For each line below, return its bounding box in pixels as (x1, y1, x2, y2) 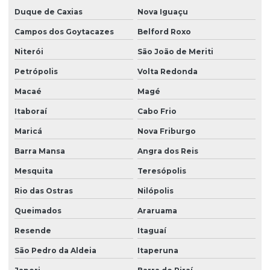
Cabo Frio (137, 107, 177, 116)
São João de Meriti (137, 47, 213, 57)
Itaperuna (137, 246, 178, 256)
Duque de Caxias (14, 7, 83, 17)
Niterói (14, 47, 43, 57)
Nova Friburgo (137, 127, 196, 136)
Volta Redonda (137, 67, 198, 77)
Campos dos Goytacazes (14, 27, 114, 37)
